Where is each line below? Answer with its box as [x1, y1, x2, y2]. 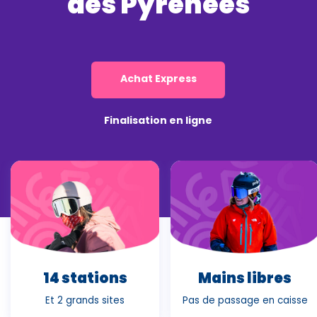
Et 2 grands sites [45, 293, 125, 307]
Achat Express [120, 71, 197, 86]
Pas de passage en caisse [182, 293, 308, 307]
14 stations [42, 267, 127, 288]
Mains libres [198, 267, 292, 288]
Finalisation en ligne [104, 113, 213, 127]
